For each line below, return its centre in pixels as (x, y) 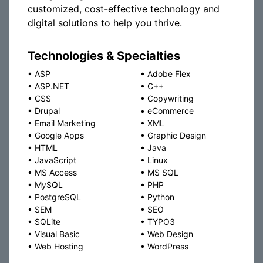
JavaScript (55, 160)
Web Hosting (59, 246)
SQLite (48, 222)
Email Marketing (65, 123)
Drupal (47, 111)
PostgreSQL (58, 197)
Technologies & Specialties (104, 56)
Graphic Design (177, 135)
